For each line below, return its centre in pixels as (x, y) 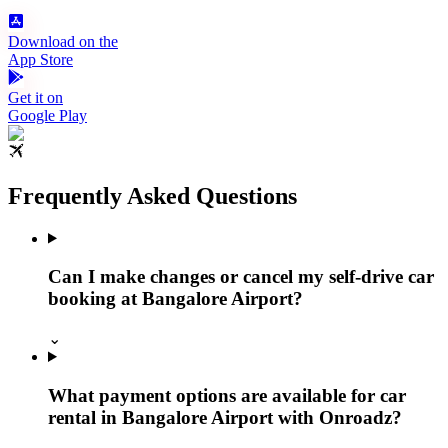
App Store (40, 59)
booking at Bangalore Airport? (175, 299)
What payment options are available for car (227, 395)
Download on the (63, 41)
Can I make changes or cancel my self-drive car (241, 277)
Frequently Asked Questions (152, 195)
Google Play (47, 115)
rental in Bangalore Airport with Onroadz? (225, 417)
